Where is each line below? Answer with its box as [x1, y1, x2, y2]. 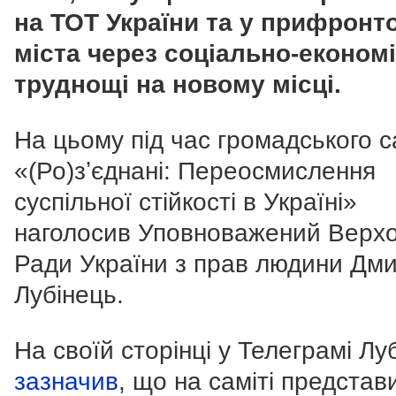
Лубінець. [14, 281, 124, 309]
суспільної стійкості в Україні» [14, 188, 357, 217]
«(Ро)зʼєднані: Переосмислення [14, 157, 376, 186]
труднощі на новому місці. [14, 71, 341, 99]
